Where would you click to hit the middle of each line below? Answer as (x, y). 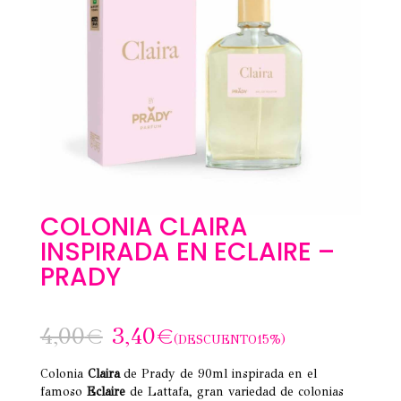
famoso (63, 391)
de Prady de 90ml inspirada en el (218, 373)
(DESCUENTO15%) (229, 339)
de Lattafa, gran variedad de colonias (234, 391)
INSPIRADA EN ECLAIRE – (187, 252)
